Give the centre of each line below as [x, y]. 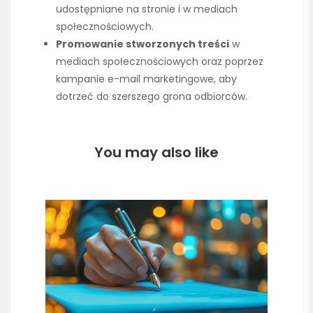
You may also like [156, 153]
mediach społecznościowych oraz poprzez [160, 62]
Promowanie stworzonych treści [143, 44]
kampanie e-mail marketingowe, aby [146, 79]
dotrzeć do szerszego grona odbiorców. [152, 97]
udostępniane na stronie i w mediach [147, 9]
